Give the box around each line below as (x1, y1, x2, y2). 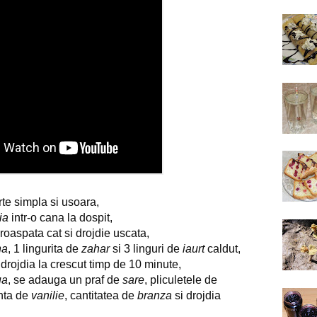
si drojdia (172, 289, 221, 301)
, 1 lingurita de (8, 242, 81, 255)
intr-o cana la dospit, (8, 211, 113, 224)
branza (137, 289, 172, 301)
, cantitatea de (64, 289, 137, 301)
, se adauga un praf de (8, 273, 122, 286)
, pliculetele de (144, 273, 217, 286)
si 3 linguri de (110, 242, 183, 255)
